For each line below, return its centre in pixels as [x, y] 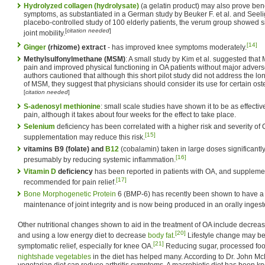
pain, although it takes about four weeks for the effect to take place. [130, 114]
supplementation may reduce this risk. [84, 137]
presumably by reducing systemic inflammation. [100, 159]
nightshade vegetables [54, 256]
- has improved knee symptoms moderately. [176, 47]
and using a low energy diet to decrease [83, 235]
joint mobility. [44, 33]
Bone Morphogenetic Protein [70, 194]
